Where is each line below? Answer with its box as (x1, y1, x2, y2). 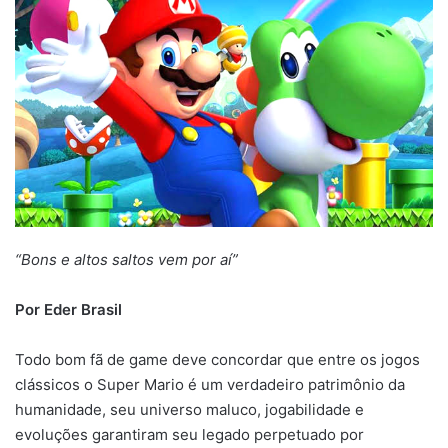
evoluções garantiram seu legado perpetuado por (15, 425, 364, 445)
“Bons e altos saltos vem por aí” (15, 250, 238, 270)
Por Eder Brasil (15, 300, 122, 320)
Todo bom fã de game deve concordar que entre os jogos (15, 350, 420, 370)
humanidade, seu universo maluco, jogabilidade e (15, 400, 364, 420)
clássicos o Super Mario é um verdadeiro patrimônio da (15, 375, 405, 395)
